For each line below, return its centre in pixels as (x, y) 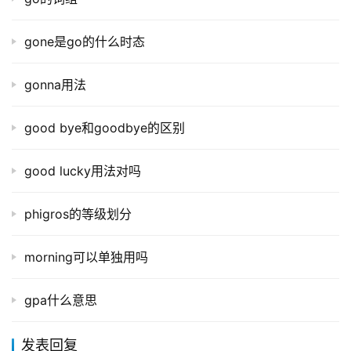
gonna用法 (55, 85)
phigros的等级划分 (78, 214)
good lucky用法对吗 (83, 171)
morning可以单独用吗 (86, 257)
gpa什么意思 (61, 300)
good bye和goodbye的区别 (105, 128)
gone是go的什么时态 (85, 42)
